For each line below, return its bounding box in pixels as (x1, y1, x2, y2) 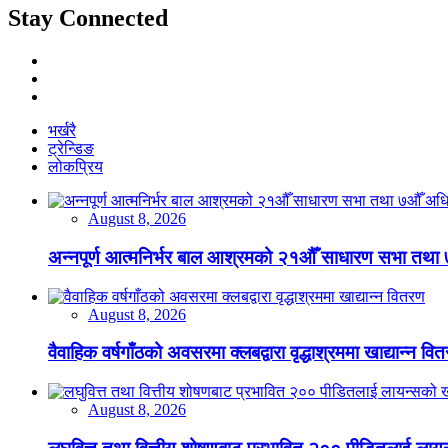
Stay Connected (8, 5, 168, 32)
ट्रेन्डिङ (48, 140, 94, 158)
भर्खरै (48, 122, 76, 140)
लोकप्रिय (48, 158, 103, 176)
